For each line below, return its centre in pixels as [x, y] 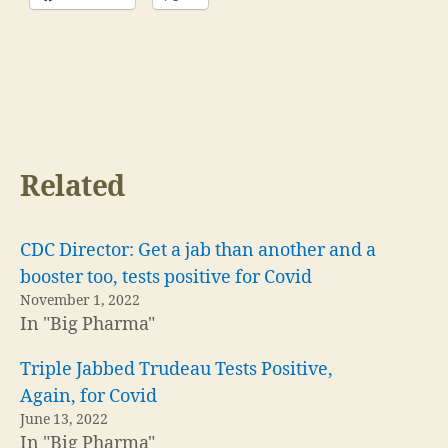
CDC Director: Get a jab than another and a [198, 250]
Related [72, 187]
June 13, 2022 [64, 419]
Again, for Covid [88, 396]
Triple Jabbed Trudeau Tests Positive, [176, 369]
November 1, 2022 [80, 300]
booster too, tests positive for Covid [166, 277]
